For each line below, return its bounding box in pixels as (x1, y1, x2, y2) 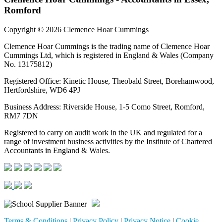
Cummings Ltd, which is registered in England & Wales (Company (4, 51, 214, 59)
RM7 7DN (4, 111, 38, 120)
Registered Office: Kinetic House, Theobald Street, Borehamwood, (4, 77, 214, 85)
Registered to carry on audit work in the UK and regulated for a (4, 128, 202, 137)
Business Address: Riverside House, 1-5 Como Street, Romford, (4, 103, 205, 111)
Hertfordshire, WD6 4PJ (4, 86, 80, 94)
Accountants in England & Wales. (4, 146, 110, 155)
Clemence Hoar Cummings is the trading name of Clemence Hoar (4, 42, 210, 51)
